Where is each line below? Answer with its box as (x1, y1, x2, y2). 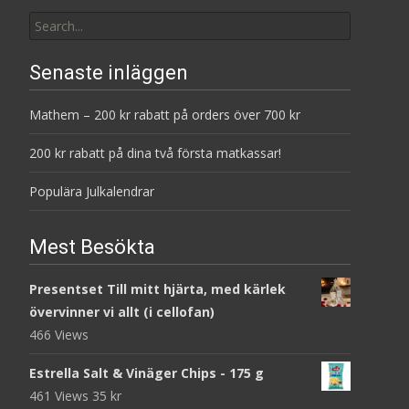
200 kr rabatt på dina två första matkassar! (29, 143, 281, 162)
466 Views (29, 325, 89, 343)
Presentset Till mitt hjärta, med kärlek (29, 279, 286, 298)
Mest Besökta (29, 235, 155, 258)
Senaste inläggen (29, 60, 188, 84)
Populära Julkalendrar (29, 182, 154, 200)
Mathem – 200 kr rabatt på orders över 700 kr (29, 105, 304, 123)
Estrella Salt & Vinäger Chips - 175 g (29, 363, 264, 382)
